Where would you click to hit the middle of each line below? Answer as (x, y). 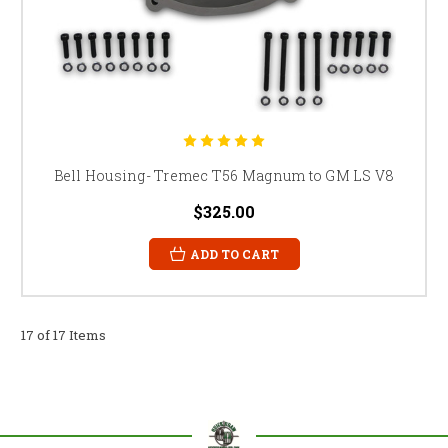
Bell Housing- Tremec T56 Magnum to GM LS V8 (224, 175)
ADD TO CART (234, 253)
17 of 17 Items (63, 334)
